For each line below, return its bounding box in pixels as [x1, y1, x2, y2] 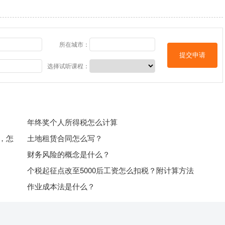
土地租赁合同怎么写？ [27, 133, 102, 143]
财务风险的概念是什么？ [27, 149, 110, 159]
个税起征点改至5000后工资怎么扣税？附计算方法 [27, 165, 194, 175]
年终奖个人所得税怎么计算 [27, 117, 118, 127]
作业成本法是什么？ [27, 181, 95, 191]
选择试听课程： [47, 61, 89, 70]
